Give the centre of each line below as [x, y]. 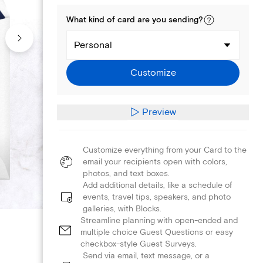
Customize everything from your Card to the [165, 150]
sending [183, 20]
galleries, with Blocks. [122, 208]
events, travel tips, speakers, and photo [157, 197]
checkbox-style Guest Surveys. [139, 244]
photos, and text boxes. [126, 173]
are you [152, 20]
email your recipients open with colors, [155, 161]
